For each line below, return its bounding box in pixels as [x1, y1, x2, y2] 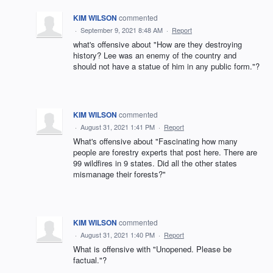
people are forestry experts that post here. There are [73, 146, 257, 158]
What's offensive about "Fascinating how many [73, 135, 238, 147]
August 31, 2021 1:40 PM [80, 230, 155, 239]
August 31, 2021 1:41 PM [80, 122, 155, 132]
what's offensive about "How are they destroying [73, 38, 242, 50]
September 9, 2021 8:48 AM [80, 25, 163, 35]
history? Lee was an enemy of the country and [73, 49, 236, 61]
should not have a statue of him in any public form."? [73, 60, 260, 72]
